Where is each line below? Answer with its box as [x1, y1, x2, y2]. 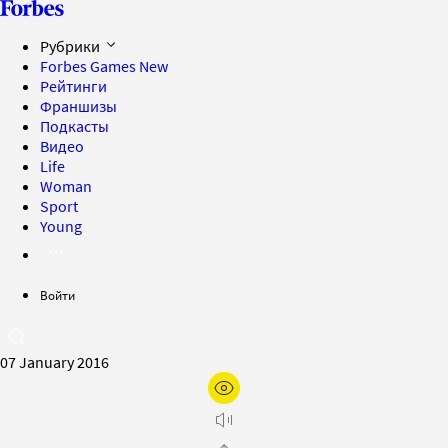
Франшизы [40, 96, 117, 116]
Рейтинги [40, 76, 107, 96]
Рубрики [40, 36, 103, 56]
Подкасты [40, 116, 109, 136]
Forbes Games [40, 56, 139, 76]
